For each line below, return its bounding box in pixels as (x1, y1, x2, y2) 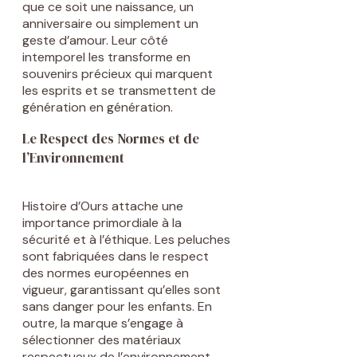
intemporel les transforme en (22, 48, 190, 65)
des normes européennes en (22, 264, 189, 281)
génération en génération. (22, 98, 173, 116)
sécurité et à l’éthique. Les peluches (22, 230, 230, 248)
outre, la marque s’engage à (22, 314, 183, 331)
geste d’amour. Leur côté (22, 31, 168, 49)
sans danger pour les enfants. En (22, 297, 212, 315)
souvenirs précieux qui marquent (22, 65, 213, 82)
